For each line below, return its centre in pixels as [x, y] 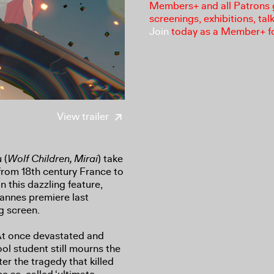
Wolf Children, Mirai [53, 159]
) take [110, 159]
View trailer [84, 117]
